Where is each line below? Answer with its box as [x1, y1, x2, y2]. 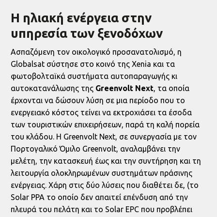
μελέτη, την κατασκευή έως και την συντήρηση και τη [11, 156, 201, 166]
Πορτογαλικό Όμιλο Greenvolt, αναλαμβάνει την [11, 144, 181, 154]
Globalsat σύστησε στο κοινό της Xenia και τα [11, 60, 175, 69]
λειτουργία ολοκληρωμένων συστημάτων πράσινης [11, 169, 193, 178]
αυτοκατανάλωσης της [11, 84, 96, 93]
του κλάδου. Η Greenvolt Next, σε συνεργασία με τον [11, 132, 197, 141]
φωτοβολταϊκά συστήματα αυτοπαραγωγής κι [11, 72, 178, 81]
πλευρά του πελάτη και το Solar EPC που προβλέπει [11, 205, 193, 214]
